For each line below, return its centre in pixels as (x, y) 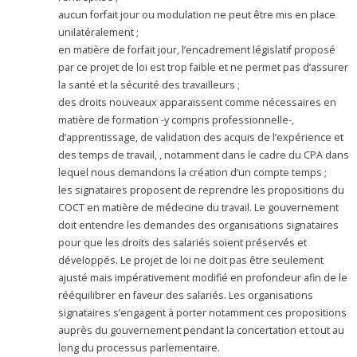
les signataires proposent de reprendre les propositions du (202, 190)
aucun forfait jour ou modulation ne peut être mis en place (197, 14)
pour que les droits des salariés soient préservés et (183, 242)
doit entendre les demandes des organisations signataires (199, 225)
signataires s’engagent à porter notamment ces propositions (203, 312)
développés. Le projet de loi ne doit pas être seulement (191, 260)
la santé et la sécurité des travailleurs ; (149, 84)
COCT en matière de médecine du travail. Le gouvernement (199, 207)
